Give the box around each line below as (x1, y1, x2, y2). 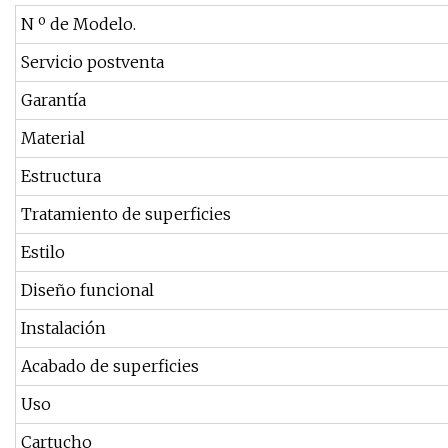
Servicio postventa (21, 52, 164, 73)
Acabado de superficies (21, 356, 199, 377)
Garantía (21, 90, 86, 111)
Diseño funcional (21, 280, 154, 301)
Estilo (21, 242, 65, 263)
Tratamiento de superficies (21, 204, 231, 225)
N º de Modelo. (21, 14, 136, 35)
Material (21, 128, 85, 149)
